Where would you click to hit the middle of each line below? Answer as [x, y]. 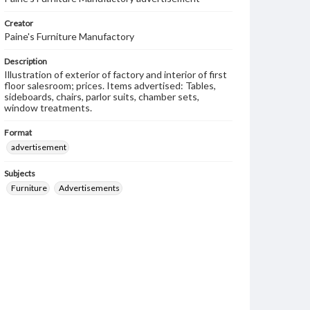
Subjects [20, 173]
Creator [19, 23]
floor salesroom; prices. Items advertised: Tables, [110, 85]
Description [26, 61]
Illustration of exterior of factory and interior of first [116, 74]
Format [18, 133]
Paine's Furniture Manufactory [69, 36]
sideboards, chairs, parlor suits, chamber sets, [102, 97]
